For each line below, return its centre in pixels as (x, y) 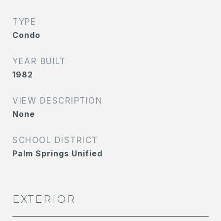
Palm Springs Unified (57, 153)
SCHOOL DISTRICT (55, 140)
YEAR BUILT (39, 61)
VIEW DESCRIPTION (57, 101)
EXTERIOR (44, 199)
